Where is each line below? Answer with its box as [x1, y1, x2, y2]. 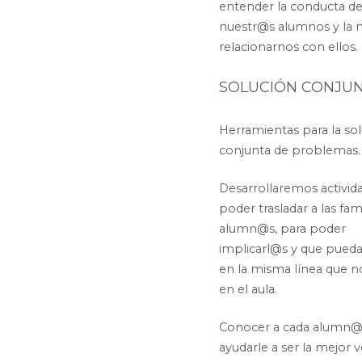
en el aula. [218, 281, 277, 297]
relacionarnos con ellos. [218, 39, 358, 54]
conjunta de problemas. [218, 143, 360, 158]
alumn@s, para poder [218, 221, 349, 236]
